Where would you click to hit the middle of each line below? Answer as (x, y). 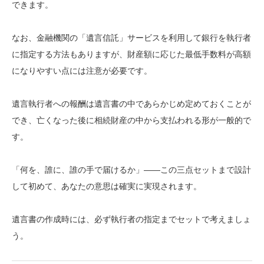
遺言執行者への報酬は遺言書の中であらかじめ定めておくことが (131, 103)
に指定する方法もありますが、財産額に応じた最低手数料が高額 (131, 54)
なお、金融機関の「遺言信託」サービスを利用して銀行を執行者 (131, 37)
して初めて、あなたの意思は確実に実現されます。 (107, 186)
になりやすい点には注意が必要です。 (82, 70)
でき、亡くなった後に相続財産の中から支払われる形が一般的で (131, 120)
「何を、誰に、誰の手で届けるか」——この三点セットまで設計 (131, 169)
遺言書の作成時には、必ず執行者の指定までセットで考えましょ (131, 219)
